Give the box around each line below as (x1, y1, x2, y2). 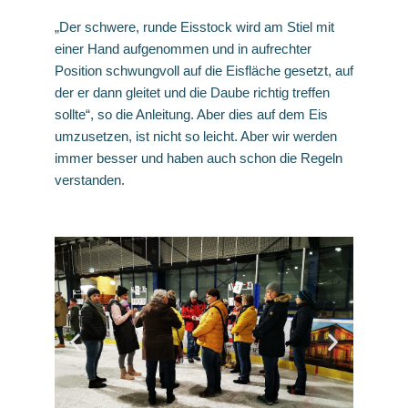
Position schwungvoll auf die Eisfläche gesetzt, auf (55, 62, 353, 78)
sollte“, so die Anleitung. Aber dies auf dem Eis (55, 106, 328, 122)
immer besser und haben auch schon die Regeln (55, 149, 342, 166)
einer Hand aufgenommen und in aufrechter (55, 40, 311, 56)
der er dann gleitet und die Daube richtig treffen (55, 84, 330, 100)
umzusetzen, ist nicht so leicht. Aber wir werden (55, 127, 337, 144)
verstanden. (55, 171, 125, 188)
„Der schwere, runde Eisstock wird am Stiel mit (55, 18, 334, 35)
